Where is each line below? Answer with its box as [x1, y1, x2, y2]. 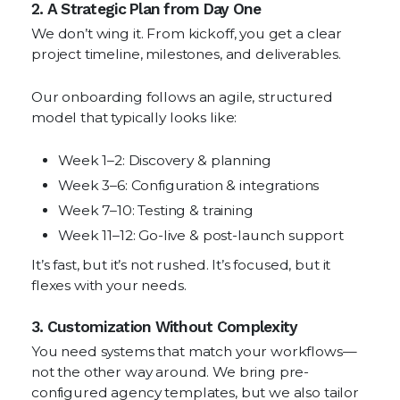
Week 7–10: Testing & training [58, 202, 254, 219]
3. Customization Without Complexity [31, 318, 298, 336]
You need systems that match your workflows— [31, 343, 357, 360]
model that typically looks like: [31, 109, 237, 126]
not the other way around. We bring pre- [31, 363, 310, 380]
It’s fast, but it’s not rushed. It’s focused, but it [31, 256, 331, 273]
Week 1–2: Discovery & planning [58, 152, 271, 169]
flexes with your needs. [31, 277, 187, 294]
